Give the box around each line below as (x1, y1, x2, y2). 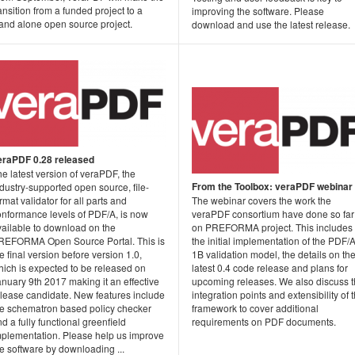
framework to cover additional (192, 301, 319, 315)
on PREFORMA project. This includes (192, 220, 353, 235)
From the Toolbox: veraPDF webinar (192, 179, 353, 194)
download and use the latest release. (192, 17, 350, 32)
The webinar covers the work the (192, 193, 331, 208)
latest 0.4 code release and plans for (192, 261, 348, 275)
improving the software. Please (192, 4, 324, 18)
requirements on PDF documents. (192, 315, 336, 329)
